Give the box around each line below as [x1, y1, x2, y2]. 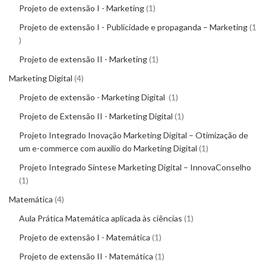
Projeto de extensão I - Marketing [19, 3, 144, 14]
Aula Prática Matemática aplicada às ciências [19, 213, 182, 224]
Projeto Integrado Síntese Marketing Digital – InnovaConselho [19, 162, 251, 173]
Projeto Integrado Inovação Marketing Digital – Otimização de [19, 130, 248, 141]
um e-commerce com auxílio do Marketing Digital [19, 143, 197, 154]
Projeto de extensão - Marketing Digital [19, 92, 167, 103]
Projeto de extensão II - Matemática [19, 251, 153, 262]
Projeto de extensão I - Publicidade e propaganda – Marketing [19, 22, 248, 33]
